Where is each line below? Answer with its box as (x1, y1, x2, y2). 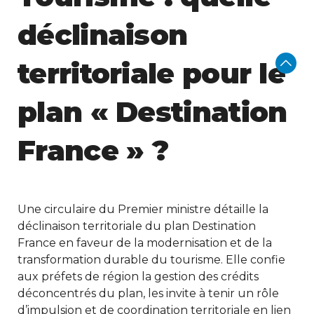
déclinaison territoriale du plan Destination (18, 219, 256, 233)
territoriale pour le (18, 56, 285, 90)
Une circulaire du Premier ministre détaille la (18, 203, 268, 216)
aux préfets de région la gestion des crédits (18, 270, 259, 283)
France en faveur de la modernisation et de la (18, 236, 272, 250)
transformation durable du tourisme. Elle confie (18, 253, 285, 266)
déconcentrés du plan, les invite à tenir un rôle (18, 287, 279, 300)
